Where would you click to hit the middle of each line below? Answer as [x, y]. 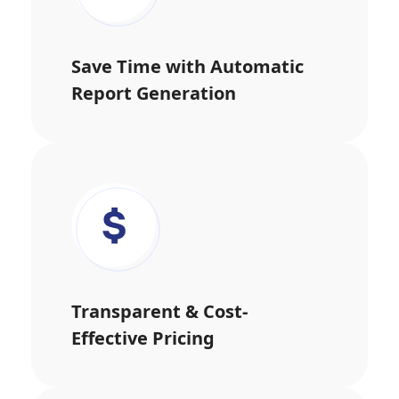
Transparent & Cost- [159, 311]
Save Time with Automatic [187, 66]
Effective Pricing [143, 338]
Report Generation [154, 93]
